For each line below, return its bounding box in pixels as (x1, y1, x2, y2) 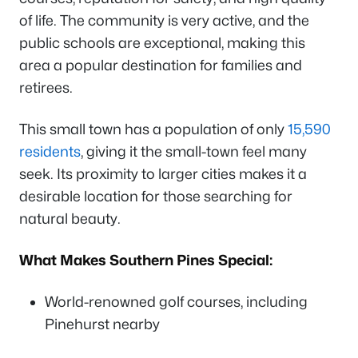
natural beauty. (19, 209, 121, 227)
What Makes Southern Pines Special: (19, 251, 272, 268)
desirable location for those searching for (19, 187, 292, 205)
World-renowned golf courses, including (45, 292, 308, 310)
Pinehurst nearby (45, 315, 160, 332)
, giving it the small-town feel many (81, 142, 307, 160)
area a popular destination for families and (19, 56, 302, 74)
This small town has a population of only (19, 120, 288, 137)
